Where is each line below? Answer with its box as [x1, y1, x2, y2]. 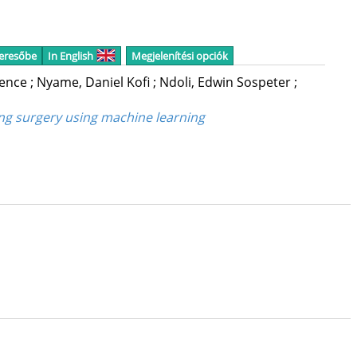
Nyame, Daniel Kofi [36, 73, 153, 92]
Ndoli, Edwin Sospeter [159, 73, 294, 92]
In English [47, 49, 93, 63]
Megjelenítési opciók [131, 49, 228, 63]
